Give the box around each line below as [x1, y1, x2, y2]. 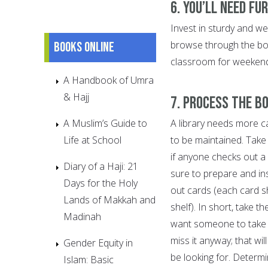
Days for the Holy [63, 176, 138, 190]
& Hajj [63, 90, 89, 103]
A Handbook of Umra [63, 73, 154, 87]
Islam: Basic [63, 252, 114, 266]
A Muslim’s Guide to [63, 116, 147, 130]
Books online [54, 38, 114, 56]
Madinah [63, 209, 101, 223]
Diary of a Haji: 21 [63, 159, 138, 173]
